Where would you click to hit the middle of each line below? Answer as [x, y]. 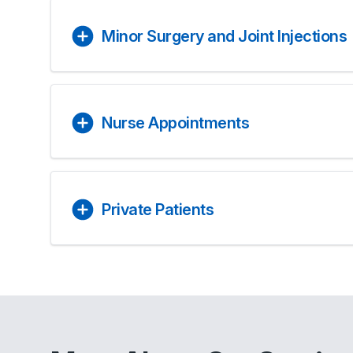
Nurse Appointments [175, 123]
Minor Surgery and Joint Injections [224, 36]
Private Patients [158, 210]
